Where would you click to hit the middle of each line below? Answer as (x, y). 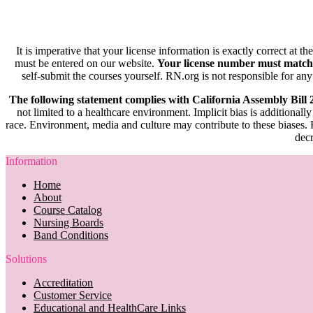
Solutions (26, 259)
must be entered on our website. (86, 63)
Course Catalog (68, 210)
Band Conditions (71, 235)
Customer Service (73, 295)
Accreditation (63, 282)
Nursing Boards (68, 222)
